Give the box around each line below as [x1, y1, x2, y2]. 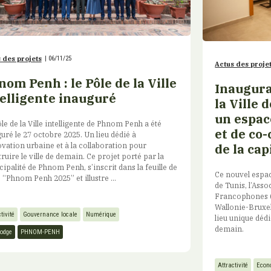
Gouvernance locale [22, 211, 77, 219]
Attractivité [218, 261, 249, 269]
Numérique [85, 211, 116, 219]
